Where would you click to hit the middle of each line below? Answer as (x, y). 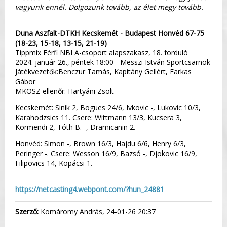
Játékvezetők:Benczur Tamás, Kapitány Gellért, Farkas (103, 71)
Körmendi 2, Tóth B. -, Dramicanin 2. (75, 127)
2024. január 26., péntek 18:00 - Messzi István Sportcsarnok (113, 62)
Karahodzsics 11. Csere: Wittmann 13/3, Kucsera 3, (99, 117)
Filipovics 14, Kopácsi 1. (54, 163)
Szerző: (27, 211)
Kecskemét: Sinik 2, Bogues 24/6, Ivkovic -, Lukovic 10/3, (108, 107)
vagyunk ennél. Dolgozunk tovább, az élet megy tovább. (109, 7)
